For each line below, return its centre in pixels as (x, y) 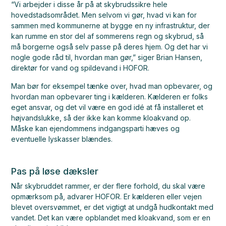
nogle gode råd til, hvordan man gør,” (74, 57)
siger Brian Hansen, (169, 57)
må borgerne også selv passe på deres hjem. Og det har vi (110, 47)
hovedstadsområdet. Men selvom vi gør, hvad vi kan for (104, 15)
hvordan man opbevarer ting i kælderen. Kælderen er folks (110, 97)
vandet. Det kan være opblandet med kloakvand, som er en (111, 218)
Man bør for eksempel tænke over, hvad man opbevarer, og (112, 86)
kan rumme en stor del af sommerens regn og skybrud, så (108, 36)
